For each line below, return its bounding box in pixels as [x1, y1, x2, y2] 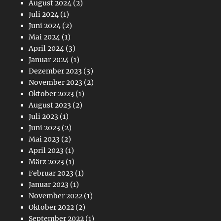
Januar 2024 [28, 55, 69, 65]
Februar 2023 [28, 169, 74, 178]
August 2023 [28, 101, 71, 110]
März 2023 [28, 157, 64, 167]
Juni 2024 [28, 21, 61, 31]
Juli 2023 [28, 112, 58, 121]
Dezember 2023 [28, 67, 82, 76]
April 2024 [28, 44, 64, 53]
